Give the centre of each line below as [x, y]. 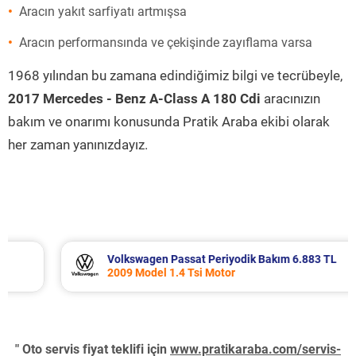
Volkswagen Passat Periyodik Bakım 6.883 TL [182, 259]
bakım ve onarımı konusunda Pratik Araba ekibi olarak [169, 122]
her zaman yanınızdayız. [78, 145]
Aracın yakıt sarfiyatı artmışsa [103, 12]
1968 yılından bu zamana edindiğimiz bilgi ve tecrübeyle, [175, 75]
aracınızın [290, 99]
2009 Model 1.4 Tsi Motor [131, 273]
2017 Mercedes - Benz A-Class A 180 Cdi [134, 99]
